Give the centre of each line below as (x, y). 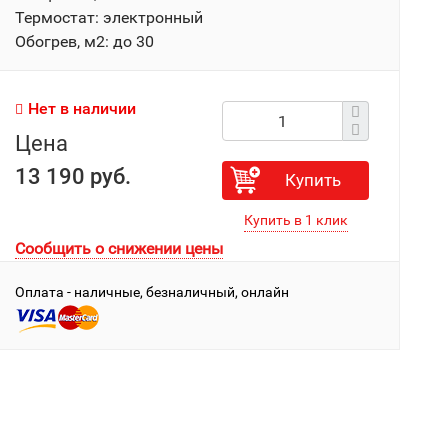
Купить (313, 180)
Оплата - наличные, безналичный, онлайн (152, 292)
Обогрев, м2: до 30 (85, 41)
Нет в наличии (82, 108)
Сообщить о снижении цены (119, 248)
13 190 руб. (73, 176)
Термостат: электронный (109, 17)
